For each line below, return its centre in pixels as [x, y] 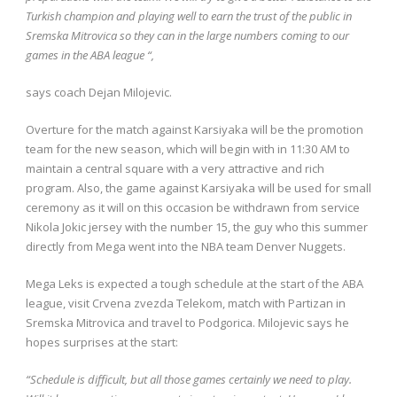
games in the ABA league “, [90, 54]
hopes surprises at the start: [102, 342]
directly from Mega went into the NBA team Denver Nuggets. [186, 246]
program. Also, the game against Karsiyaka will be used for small [198, 187]
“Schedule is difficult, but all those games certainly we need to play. [189, 379]
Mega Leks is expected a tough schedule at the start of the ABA [195, 283]
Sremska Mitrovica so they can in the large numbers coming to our [187, 35]
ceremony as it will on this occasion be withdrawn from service [193, 207]
